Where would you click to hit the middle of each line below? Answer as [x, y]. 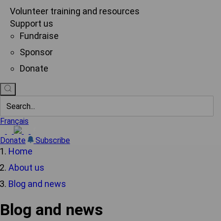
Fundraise [39, 36]
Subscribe [53, 140]
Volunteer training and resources [75, 11]
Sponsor [36, 52]
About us [26, 167]
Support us [32, 23]
